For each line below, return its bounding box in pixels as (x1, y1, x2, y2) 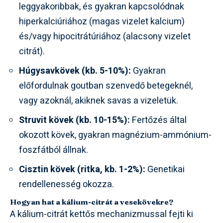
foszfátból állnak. (19, 143, 88, 157)
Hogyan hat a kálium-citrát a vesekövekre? (10, 197, 173, 207)
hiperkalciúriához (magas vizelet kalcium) (19, 15, 185, 29)
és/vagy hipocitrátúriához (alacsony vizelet (19, 30, 191, 44)
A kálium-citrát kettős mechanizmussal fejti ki (10, 208, 193, 222)
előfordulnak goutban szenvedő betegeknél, (19, 79, 193, 93)
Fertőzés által (130, 113, 187, 127)
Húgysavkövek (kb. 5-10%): (19, 64, 131, 78)
